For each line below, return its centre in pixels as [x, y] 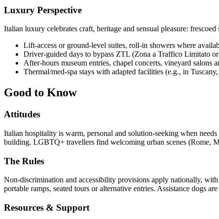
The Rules [24, 161]
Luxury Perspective [43, 10]
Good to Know [40, 93]
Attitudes [22, 114]
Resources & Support [47, 208]
